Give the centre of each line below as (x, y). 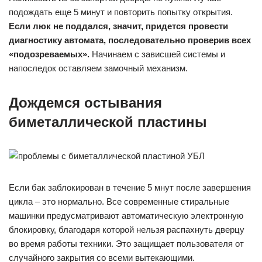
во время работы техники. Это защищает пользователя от (126, 244)
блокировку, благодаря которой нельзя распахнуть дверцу (127, 230)
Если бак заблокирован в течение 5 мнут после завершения (130, 187)
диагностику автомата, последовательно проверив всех (130, 40)
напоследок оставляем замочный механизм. (98, 68)
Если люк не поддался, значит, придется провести (118, 26)
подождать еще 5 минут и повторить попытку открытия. (121, 12)
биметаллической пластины (108, 122)
